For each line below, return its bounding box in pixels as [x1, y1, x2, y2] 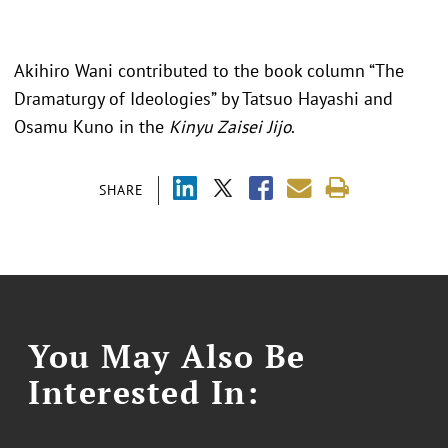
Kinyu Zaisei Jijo [169, 115, 291, 139]
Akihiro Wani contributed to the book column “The [14, 59, 404, 83]
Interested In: [28, 371, 260, 414]
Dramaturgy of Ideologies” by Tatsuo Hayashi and [14, 87, 393, 111]
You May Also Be [28, 335, 306, 378]
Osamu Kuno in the [14, 115, 169, 139]
